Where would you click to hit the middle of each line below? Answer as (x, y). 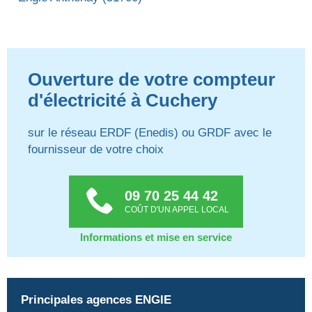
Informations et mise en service (156, 237)
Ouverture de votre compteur (151, 80)
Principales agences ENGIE (96, 300)
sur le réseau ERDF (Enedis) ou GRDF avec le (150, 133)
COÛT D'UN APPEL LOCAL (177, 210)
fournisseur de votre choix (96, 150)
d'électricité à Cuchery (123, 101)
